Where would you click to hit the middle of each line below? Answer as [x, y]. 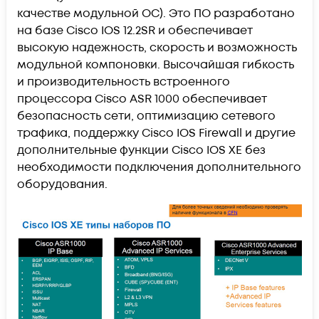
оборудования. [62, 184]
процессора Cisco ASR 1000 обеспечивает [142, 99]
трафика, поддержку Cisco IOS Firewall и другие [156, 133]
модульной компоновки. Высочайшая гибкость [156, 64]
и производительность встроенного [124, 82]
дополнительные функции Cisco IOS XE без [141, 150]
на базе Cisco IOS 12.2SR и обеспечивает [135, 30]
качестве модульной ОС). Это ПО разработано [156, 13]
